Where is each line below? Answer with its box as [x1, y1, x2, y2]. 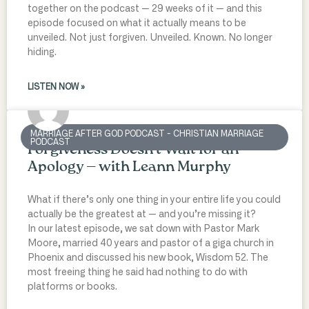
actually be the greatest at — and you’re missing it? [28, 209, 256, 219]
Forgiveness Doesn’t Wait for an [28, 142, 239, 157]
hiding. [28, 47, 57, 57]
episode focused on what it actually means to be [28, 18, 246, 28]
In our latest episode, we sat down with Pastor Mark [28, 223, 259, 234]
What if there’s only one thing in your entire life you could [28, 195, 281, 205]
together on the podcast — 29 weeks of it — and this [28, 3, 262, 14]
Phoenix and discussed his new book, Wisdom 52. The [28, 252, 268, 263]
